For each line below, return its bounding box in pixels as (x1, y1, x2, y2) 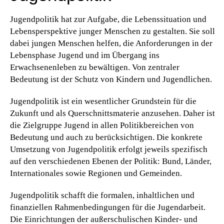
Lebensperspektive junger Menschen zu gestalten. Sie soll (10, 26, 215, 36)
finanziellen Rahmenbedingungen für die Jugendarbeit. (10, 202, 205, 212)
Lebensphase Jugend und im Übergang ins (10, 50, 159, 60)
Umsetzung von (10, 144, 67, 154)
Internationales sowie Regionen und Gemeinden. (10, 168, 182, 178)
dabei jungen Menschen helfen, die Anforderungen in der (10, 38, 212, 48)
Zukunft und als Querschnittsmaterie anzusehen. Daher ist (10, 108, 215, 118)
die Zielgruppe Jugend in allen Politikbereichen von (10, 120, 194, 130)
